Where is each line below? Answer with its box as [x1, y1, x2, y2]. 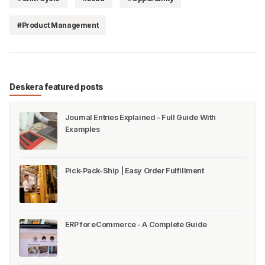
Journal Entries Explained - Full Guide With [64, 112, 216, 122]
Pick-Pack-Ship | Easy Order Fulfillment [64, 166, 204, 176]
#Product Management [17, 21, 99, 30]
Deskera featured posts [9, 82, 104, 92]
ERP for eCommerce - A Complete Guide [64, 220, 207, 230]
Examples [64, 124, 100, 134]
